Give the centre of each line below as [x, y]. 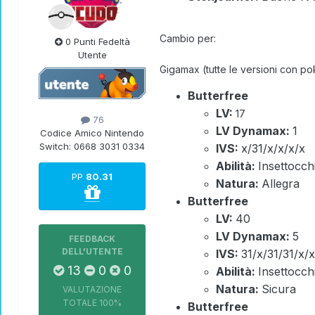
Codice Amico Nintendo [92, 133]
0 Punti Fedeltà [96, 42]
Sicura [279, 289]
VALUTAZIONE [92, 290]
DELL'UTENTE [92, 252]
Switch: [57, 147]
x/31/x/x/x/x [273, 149]
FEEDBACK [92, 239]
